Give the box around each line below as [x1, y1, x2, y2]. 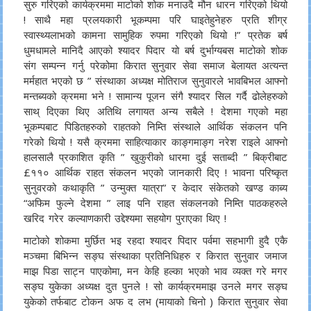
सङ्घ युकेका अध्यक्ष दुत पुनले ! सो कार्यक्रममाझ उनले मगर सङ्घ [23, 279, 288, 293]
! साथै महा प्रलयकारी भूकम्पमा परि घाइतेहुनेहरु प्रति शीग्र [23, 12, 288, 26]
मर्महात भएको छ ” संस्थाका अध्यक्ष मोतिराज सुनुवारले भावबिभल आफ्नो [23, 74, 288, 87]
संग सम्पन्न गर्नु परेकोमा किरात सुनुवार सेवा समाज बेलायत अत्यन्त [23, 58, 288, 72]
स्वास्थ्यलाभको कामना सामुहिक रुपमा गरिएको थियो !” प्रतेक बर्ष [23, 28, 288, 42]
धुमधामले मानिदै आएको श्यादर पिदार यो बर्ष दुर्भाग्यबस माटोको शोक [23, 43, 288, 57]
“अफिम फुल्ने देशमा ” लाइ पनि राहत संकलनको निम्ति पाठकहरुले [23, 196, 288, 210]
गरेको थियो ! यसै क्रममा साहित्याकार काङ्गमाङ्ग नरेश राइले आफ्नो [23, 135, 288, 149]
